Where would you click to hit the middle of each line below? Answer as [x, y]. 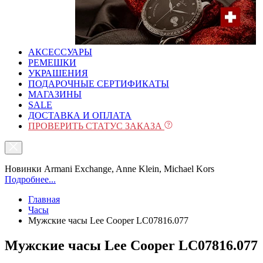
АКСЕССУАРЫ [60, 52]
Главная [44, 199]
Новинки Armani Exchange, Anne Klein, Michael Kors [109, 169]
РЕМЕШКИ [52, 63]
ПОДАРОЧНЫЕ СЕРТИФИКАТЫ [99, 84]
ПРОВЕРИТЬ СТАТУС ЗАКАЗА [96, 126]
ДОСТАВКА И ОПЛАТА [80, 115]
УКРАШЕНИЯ [58, 73]
